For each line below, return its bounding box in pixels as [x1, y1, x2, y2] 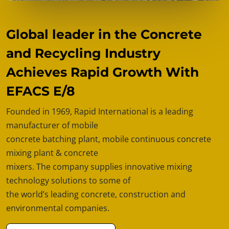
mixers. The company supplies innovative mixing [6, 161, 192, 172]
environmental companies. [6, 202, 109, 214]
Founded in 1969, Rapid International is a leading [6, 106, 193, 117]
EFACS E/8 [6, 83, 75, 99]
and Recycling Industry [6, 45, 161, 61]
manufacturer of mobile [6, 120, 98, 131]
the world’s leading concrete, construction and [6, 189, 186, 200]
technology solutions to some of [6, 175, 130, 186]
